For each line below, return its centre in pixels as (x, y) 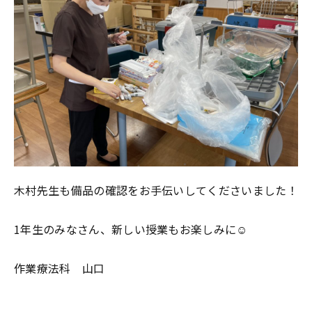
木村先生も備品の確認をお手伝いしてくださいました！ (156, 190)
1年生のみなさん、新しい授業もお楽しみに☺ (131, 229)
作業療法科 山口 (60, 268)
